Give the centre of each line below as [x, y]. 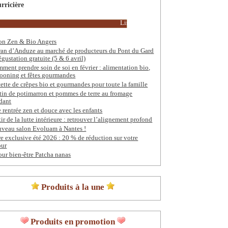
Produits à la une [73, 187]
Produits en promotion [73, 221]
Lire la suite [136, 23]
